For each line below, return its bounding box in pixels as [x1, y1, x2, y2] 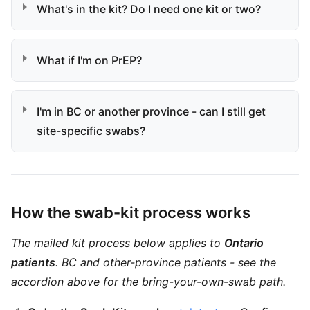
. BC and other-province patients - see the [55, 255, 276, 269]
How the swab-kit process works [11, 203, 250, 221]
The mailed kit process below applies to [11, 236, 224, 250]
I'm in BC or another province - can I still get [37, 104, 266, 118]
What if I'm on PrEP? [37, 53, 142, 67]
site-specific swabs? [37, 124, 145, 138]
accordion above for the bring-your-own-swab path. [11, 275, 286, 289]
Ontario [224, 236, 264, 250]
